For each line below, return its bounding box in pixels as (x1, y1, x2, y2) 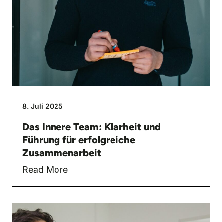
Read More (22, 164, 68, 175)
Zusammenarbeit (22, 146, 101, 159)
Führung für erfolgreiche (22, 133, 135, 146)
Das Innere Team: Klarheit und (22, 120, 161, 133)
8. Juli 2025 (22, 101, 63, 110)
